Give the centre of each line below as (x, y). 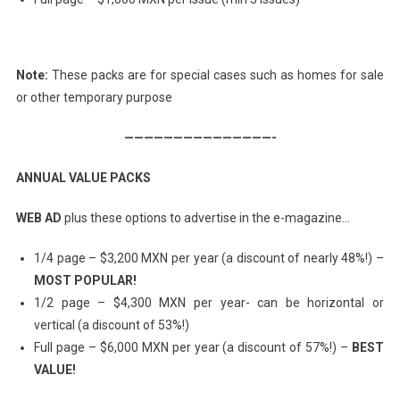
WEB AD (38, 217)
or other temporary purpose (94, 97)
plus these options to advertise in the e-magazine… (205, 217)
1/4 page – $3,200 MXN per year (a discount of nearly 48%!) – (209, 258)
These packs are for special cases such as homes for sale (218, 75)
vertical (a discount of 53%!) (111, 325)
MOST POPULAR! (85, 280)
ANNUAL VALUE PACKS (83, 177)
